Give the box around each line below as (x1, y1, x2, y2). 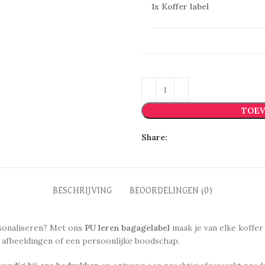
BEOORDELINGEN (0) (130, 186, 212, 196)
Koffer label (161, 1, 209, 12)
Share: (141, 132, 167, 143)
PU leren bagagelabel (85, 222, 170, 233)
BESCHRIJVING (53, 186, 112, 196)
